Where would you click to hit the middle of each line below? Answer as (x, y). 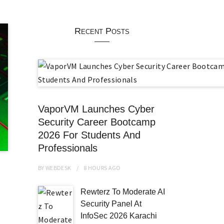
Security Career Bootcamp (97, 122)
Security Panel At (111, 204)
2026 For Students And (89, 135)
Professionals (68, 148)
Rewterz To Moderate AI (123, 192)
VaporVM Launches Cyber (96, 109)
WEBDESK (58, 168)
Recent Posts (102, 31)
